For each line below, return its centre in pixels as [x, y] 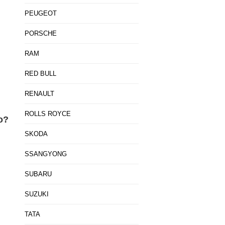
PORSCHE [40, 33]
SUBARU [38, 174]
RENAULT [39, 94]
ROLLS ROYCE [47, 114]
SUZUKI [36, 194]
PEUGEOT [40, 13]
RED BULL [40, 74]
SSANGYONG [45, 154]
